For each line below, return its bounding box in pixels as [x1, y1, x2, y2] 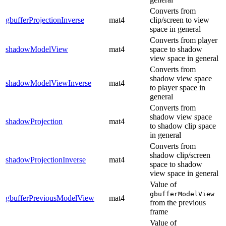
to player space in [150, 83, 205, 92]
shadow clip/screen [150, 151, 210, 160]
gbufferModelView [150, 190, 214, 198]
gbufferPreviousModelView [6, 194, 94, 203]
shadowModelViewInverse [6, 79, 91, 88]
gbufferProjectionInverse [6, 16, 84, 25]
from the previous [150, 198, 206, 207]
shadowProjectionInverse [6, 155, 86, 164]
